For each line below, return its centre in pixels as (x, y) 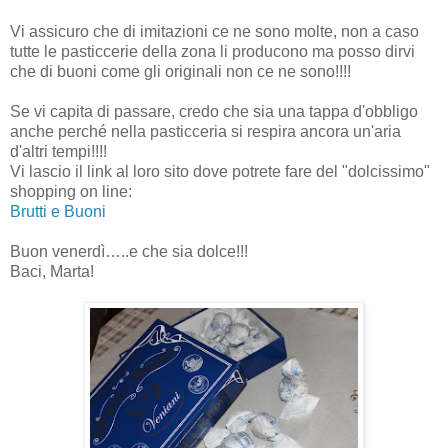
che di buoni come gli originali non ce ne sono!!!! (180, 71)
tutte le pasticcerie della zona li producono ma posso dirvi (212, 51)
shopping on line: (71, 191)
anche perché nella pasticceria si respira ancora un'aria (205, 131)
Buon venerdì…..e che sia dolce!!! (129, 251)
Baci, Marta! (52, 271)
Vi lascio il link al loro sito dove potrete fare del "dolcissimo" (220, 171)
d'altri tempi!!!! (58, 151)
